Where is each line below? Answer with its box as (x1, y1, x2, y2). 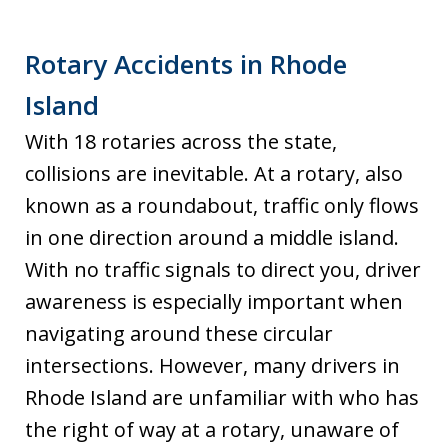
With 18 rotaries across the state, (25, 127, 337, 155)
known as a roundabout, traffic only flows (25, 191, 419, 219)
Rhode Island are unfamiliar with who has (25, 383, 419, 411)
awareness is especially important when (25, 287, 403, 315)
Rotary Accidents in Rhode (25, 45, 347, 82)
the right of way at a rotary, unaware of (25, 415, 399, 443)
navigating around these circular (25, 319, 333, 347)
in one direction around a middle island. (25, 223, 399, 251)
